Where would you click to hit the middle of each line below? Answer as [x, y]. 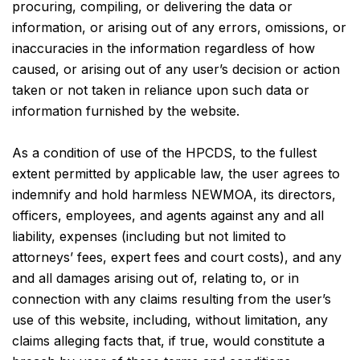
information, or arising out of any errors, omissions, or [179, 27]
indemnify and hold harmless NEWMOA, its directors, [174, 194]
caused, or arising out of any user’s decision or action [176, 69]
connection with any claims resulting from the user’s [172, 299]
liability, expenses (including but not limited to [149, 236]
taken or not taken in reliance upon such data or [161, 90]
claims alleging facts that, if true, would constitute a [168, 341]
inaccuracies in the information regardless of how [164, 48]
